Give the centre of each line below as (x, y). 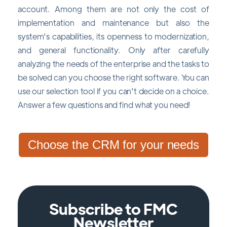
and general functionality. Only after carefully (113, 50)
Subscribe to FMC (113, 209)
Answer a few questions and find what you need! (104, 104)
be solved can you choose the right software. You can (113, 77)
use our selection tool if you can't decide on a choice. (113, 91)
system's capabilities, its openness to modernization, (113, 36)
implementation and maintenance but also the (113, 22)
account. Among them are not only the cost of (113, 9)
